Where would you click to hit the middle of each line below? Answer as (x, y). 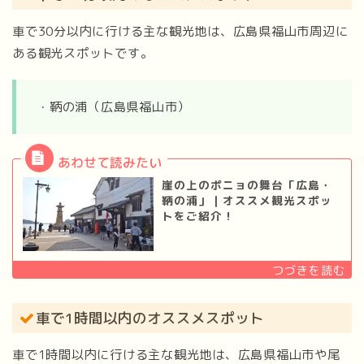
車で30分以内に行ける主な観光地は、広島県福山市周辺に (180, 32)
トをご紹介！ (198, 216)
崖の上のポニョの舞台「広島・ (247, 185)
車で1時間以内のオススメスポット (150, 318)
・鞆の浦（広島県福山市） (114, 107)
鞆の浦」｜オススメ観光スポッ (247, 201)
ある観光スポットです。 (83, 54)
